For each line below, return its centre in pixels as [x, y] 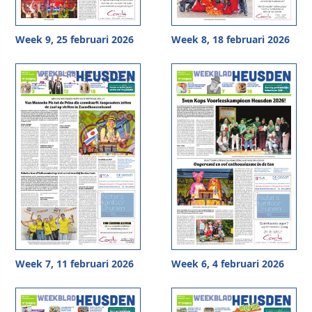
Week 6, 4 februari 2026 [228, 263]
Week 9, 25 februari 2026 [75, 40]
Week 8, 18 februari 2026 [231, 40]
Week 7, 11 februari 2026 [75, 263]
